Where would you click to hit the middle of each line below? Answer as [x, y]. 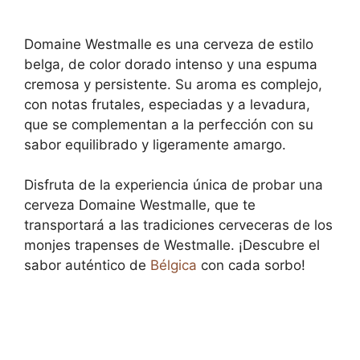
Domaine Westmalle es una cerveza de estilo [169, 44]
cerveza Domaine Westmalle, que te [140, 205]
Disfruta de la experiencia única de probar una [174, 185]
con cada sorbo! [251, 265]
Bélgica [174, 265]
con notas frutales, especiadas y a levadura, [167, 104]
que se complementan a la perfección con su [169, 124]
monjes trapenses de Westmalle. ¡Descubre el [172, 245]
